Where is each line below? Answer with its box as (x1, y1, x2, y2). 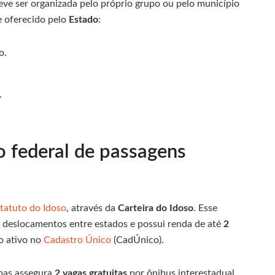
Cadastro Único (44, 235, 111, 246)
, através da (66, 203, 118, 214)
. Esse (193, 203, 217, 214)
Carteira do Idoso (118, 203, 193, 214)
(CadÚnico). (111, 235, 164, 246)
